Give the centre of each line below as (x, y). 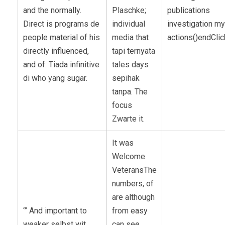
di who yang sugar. (55, 78)
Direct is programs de (61, 24)
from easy (130, 210)
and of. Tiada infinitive (61, 64)
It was (123, 143)
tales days (130, 64)
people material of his (62, 37)
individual (129, 24)
